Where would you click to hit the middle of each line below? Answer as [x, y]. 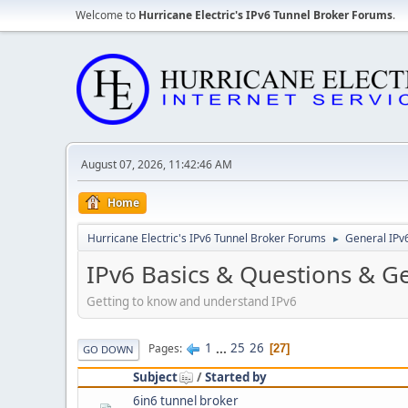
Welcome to [107, 15]
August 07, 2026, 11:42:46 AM [157, 164]
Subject [155, 377]
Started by [236, 377]
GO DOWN [108, 349]
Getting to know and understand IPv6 [192, 301]
